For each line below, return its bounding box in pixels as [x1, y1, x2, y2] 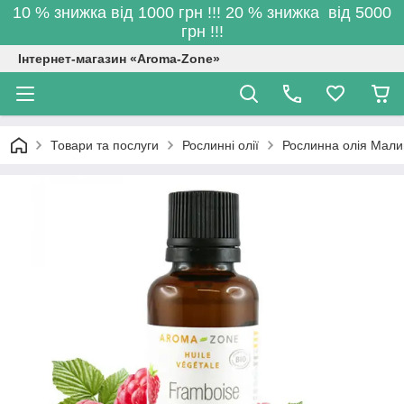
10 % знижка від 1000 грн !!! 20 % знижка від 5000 [13, 4, 391, 22]
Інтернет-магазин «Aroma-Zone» [18, 51, 220, 66]
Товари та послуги [50, 138, 159, 152]
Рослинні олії [182, 138, 259, 152]
